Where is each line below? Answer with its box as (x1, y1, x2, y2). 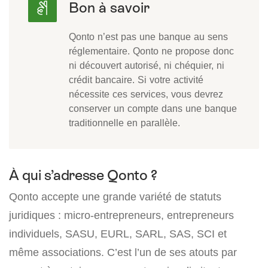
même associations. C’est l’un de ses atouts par (9, 246, 237, 259)
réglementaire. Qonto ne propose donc (69, 45, 234, 57)
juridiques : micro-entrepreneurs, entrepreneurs (9, 209, 234, 222)
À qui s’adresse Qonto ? (9, 167, 157, 184)
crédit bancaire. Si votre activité (69, 74, 203, 86)
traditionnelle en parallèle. (69, 117, 180, 129)
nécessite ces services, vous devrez (69, 88, 223, 100)
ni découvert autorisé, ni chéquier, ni (69, 59, 224, 72)
